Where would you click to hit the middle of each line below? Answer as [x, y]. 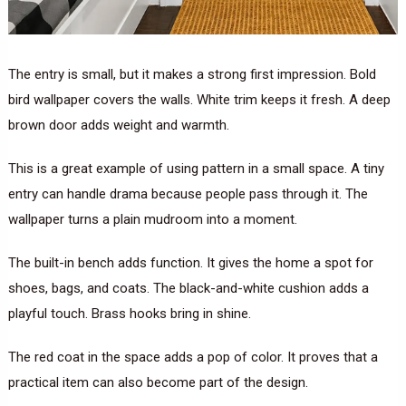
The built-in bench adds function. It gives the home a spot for [190, 263]
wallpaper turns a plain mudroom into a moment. [152, 220]
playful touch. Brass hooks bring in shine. [129, 314]
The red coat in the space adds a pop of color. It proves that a [193, 358]
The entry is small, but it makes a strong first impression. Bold [192, 75]
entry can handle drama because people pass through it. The [188, 194]
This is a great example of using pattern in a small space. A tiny [196, 169]
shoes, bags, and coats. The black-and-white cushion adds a [188, 289]
